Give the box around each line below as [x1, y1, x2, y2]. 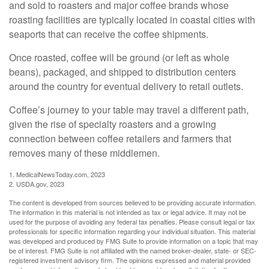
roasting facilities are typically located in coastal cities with [9, 13, 255, 26]
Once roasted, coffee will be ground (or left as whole [9, 50, 229, 64]
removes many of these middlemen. [9, 146, 160, 160]
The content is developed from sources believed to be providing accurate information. [9, 198, 256, 207]
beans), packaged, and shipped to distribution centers [9, 65, 236, 79]
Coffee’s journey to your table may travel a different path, [9, 103, 249, 116]
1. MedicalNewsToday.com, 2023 [9, 169, 105, 179]
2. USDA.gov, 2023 [9, 179, 64, 189]
